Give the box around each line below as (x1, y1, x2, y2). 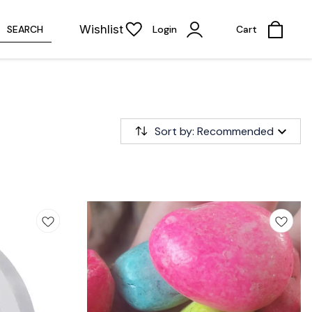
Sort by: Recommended (155, 123, 274, 139)
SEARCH (7, 22, 43, 36)
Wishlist (79, 22, 123, 36)
